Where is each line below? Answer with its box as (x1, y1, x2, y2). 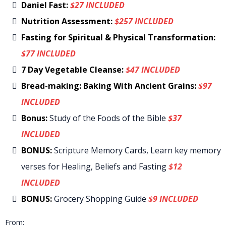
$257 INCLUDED (115, 16, 174, 27)
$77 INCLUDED (21, 48, 76, 60)
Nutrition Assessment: (21, 16, 115, 27)
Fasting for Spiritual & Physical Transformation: (21, 32, 215, 43)
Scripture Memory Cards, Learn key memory (52, 145, 221, 156)
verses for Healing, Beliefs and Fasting (21, 161, 168, 173)
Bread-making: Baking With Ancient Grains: (21, 80, 198, 92)
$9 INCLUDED (148, 193, 198, 205)
